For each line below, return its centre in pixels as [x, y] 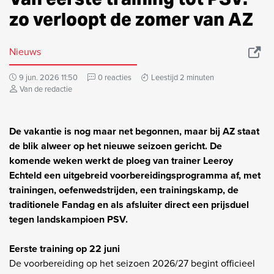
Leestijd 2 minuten [183, 77]
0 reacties [115, 77]
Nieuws [25, 51]
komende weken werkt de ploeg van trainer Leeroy [121, 160]
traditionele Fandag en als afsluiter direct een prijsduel [129, 204]
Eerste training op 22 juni [65, 248]
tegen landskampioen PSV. [68, 219]
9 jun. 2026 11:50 [48, 77]
